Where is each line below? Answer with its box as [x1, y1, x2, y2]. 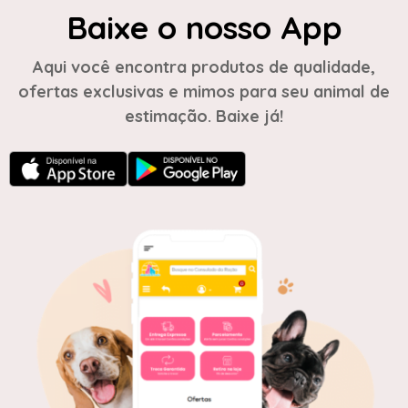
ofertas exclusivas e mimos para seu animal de [18, 80, 390, 102]
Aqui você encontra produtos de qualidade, [33, 56, 375, 77]
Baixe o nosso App [66, 6, 342, 47]
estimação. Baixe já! [125, 105, 283, 127]
